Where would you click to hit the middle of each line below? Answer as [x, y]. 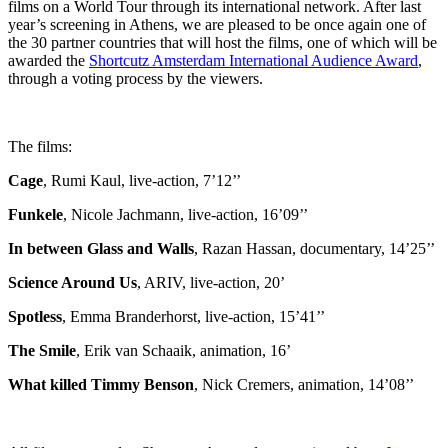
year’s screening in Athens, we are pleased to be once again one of [217, 24]
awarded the [48, 60]
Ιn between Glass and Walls [101, 248]
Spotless [35, 316]
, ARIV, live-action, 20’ [211, 282]
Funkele [35, 214]
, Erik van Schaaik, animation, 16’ [183, 350]
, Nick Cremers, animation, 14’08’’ [304, 384]
